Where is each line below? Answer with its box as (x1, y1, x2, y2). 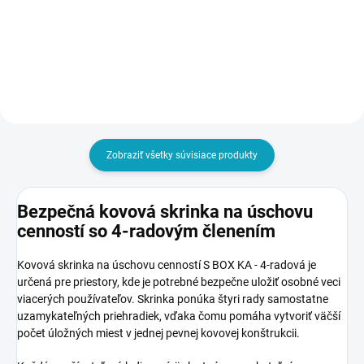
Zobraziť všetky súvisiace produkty (106, 149, 258, 161)
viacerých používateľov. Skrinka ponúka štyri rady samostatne (17, 292, 328, 305)
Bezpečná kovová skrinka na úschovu (17, 201, 313, 223)
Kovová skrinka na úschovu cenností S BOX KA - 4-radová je (17, 258, 316, 271)
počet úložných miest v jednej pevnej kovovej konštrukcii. (17, 326, 300, 340)
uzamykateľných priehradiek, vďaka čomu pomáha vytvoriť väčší (17, 309, 340, 323)
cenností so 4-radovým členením (17, 221, 275, 242)
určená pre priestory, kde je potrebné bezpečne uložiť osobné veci (17, 275, 340, 288)
